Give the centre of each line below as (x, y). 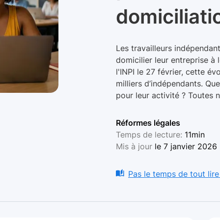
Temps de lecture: (150, 135)
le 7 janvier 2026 (186, 146)
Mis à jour (135, 146)
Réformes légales (148, 123)
